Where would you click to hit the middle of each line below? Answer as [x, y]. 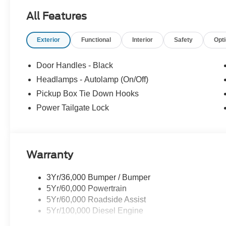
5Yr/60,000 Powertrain [87, 188]
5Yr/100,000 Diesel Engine [95, 210]
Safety [184, 40]
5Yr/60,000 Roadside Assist [96, 199]
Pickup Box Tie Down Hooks [88, 93]
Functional [96, 40]
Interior [143, 40]
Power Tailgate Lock [73, 107]
